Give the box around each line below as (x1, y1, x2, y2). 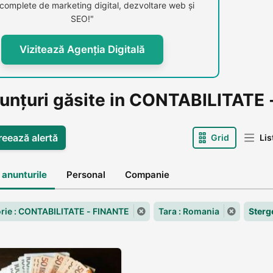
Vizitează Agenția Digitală (19, 43, 145, 55)
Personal (66, 169, 105, 180)
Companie (125, 169, 169, 180)
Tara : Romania (158, 206, 219, 216)
